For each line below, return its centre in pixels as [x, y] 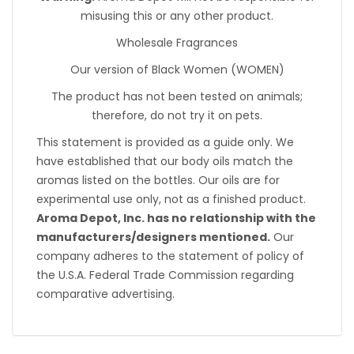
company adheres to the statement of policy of [170, 256]
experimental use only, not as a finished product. [171, 200]
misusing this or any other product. [177, 16]
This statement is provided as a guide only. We [165, 143]
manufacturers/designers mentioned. [153, 237]
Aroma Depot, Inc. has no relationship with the [176, 218]
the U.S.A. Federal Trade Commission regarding [165, 275]
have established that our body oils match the [165, 162]
